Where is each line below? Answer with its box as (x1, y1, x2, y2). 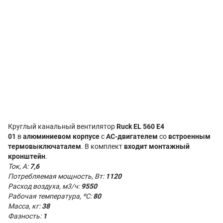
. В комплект (81, 142, 124, 150)
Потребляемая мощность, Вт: (8, 172, 106, 180)
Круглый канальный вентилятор (8, 122, 116, 130)
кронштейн (8, 152, 45, 160)
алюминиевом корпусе (23, 132, 100, 140)
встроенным (168, 132, 211, 140)
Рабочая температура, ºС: (8, 192, 93, 200)
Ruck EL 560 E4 (116, 122, 164, 130)
